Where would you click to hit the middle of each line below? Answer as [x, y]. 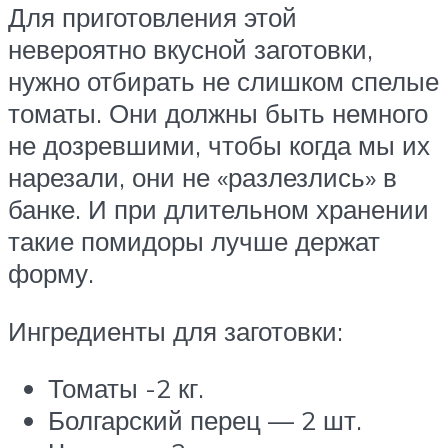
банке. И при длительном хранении [218, 209]
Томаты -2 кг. [126, 388]
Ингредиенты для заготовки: [175, 330]
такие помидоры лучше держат [194, 241]
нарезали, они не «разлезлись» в [202, 177]
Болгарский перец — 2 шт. [205, 420]
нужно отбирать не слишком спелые [223, 81]
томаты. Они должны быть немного [218, 113]
